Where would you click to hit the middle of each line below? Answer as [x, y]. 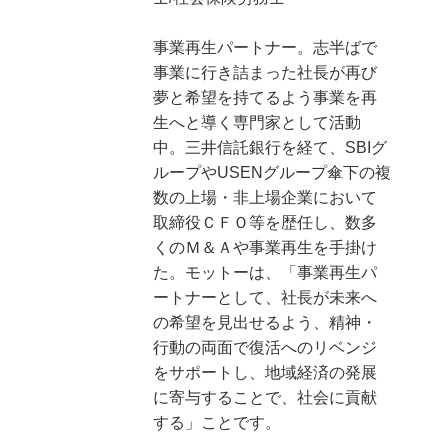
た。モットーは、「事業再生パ [265, 272]
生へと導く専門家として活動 [257, 122]
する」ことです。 [217, 422]
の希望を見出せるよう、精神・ [265, 322]
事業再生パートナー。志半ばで [265, 47]
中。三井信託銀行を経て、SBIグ [270, 147]
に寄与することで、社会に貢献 [265, 397]
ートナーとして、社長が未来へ [265, 297]
